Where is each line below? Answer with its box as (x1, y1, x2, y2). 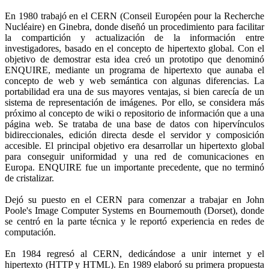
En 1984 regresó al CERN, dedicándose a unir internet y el (5, 248, 264, 259)
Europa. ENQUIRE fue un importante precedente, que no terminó (5, 162, 264, 172)
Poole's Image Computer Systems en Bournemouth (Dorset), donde (5, 205, 264, 216)
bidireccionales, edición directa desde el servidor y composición (5, 129, 264, 140)
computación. (5, 226, 56, 237)
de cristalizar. (5, 172, 54, 183)
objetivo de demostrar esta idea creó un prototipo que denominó (5, 53, 264, 64)
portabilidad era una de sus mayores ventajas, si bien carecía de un (5, 86, 264, 97)
